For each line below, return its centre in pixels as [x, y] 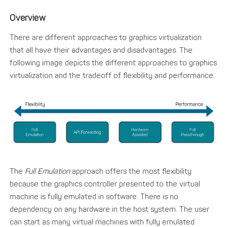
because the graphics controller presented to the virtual [105, 184]
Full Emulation [48, 171]
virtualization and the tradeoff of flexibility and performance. [112, 75]
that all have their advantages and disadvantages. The [101, 50]
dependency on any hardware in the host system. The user [110, 209]
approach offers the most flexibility [131, 171]
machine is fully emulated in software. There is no [94, 196]
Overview [28, 18]
